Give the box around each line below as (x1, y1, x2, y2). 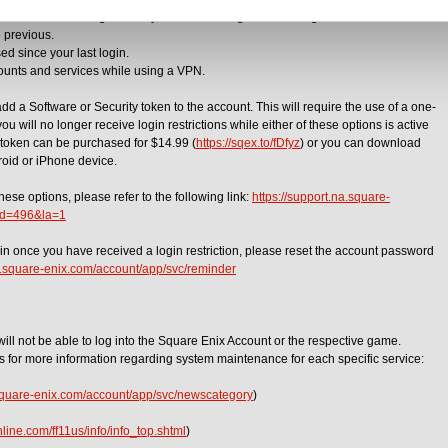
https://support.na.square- (252, 190, 390, 204)
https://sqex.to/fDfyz (196, 136, 300, 150)
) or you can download (300, 136, 421, 150)
